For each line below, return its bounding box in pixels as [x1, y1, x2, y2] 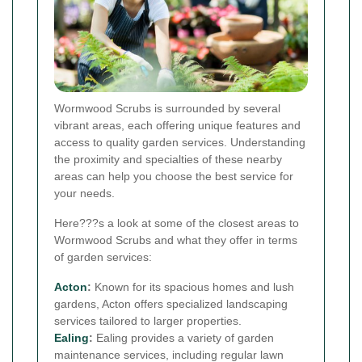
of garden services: [54, 250, 152, 264]
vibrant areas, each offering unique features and [54, 119, 301, 133]
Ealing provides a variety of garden [93, 331, 274, 345]
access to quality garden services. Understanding [54, 136, 305, 149]
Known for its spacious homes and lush [91, 280, 294, 294]
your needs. [54, 187, 115, 200]
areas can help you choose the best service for [54, 170, 293, 183]
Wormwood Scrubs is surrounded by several [54, 102, 280, 116]
